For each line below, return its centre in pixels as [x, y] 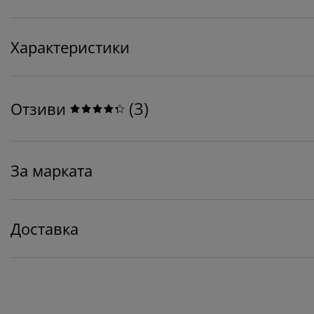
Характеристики [70, 47]
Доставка [45, 229]
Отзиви [38, 109]
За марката [52, 171]
